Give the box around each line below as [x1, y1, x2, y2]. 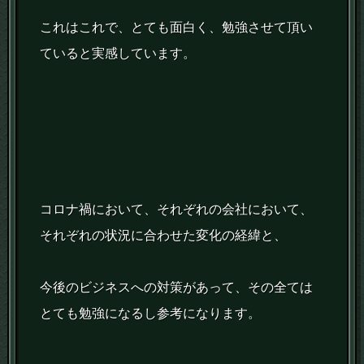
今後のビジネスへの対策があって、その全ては [40, 280, 314, 295]
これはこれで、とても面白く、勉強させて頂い [40, 20, 314, 35]
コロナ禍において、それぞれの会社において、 [40, 202, 314, 217]
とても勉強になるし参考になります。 [40, 306, 262, 321]
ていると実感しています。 [40, 46, 197, 61]
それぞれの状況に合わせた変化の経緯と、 [40, 228, 288, 243]
